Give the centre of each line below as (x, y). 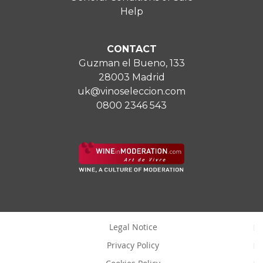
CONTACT (131, 49)
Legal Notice (133, 227)
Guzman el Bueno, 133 (131, 63)
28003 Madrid (131, 77)
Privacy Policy (133, 245)
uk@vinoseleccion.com (131, 91)
